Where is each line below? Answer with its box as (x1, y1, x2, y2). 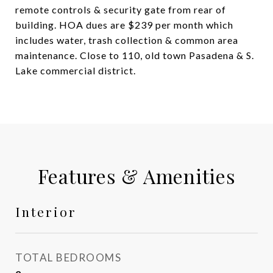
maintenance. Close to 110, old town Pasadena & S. (15, 49, 254, 61)
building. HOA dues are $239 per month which (15, 19, 233, 30)
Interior (15, 203, 77, 220)
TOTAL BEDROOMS (15, 251, 121, 264)
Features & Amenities (37, 163, 236, 189)
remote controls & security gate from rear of (15, 4, 226, 15)
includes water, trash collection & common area (15, 34, 238, 46)
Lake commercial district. (15, 65, 136, 76)
